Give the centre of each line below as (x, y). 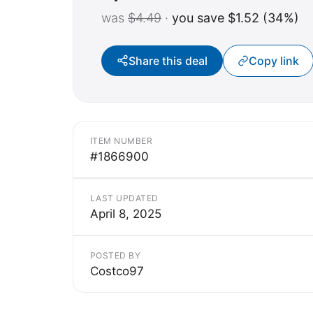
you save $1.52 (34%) (235, 17)
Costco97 (117, 271)
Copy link (274, 60)
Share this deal (168, 60)
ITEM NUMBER (122, 140)
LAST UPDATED (124, 198)
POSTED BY (116, 255)
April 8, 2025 (126, 213)
